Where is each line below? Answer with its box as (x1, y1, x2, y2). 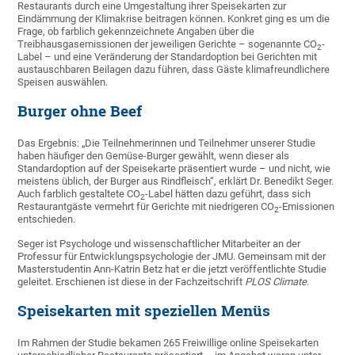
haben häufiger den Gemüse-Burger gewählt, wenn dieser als (17, 150, 290, 162)
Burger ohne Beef (17, 101, 143, 121)
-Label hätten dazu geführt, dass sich (145, 188, 311, 200)
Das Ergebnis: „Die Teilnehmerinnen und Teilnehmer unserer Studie (17, 137, 316, 150)
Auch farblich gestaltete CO (17, 188, 141, 200)
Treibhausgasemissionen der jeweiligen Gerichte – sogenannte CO (17, 38, 318, 51)
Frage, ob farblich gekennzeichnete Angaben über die (17, 25, 255, 38)
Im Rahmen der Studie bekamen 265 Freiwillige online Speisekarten (17, 337, 319, 349)
